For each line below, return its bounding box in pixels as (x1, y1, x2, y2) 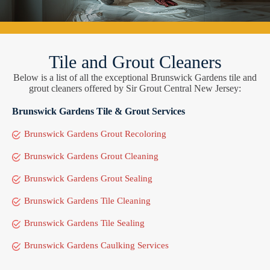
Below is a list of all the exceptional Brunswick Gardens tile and (13, 72, 257, 83)
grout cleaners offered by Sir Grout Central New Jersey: (29, 83, 241, 93)
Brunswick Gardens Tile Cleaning (24, 195, 151, 206)
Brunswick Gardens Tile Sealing (24, 218, 145, 228)
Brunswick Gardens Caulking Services (24, 240, 169, 250)
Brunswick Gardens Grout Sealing (24, 173, 152, 183)
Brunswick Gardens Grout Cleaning (24, 151, 159, 161)
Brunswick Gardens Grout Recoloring (24, 128, 166, 139)
